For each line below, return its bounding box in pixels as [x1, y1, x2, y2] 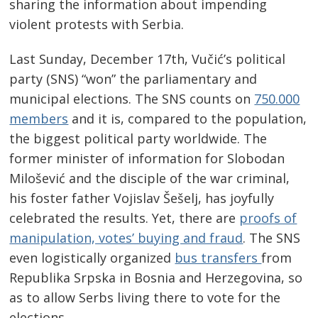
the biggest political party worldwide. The [9, 130, 268, 148]
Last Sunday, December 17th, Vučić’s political [9, 50, 286, 68]
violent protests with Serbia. [9, 15, 185, 33]
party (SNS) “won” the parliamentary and [9, 70, 258, 88]
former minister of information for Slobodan [9, 150, 285, 168]
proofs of [239, 209, 297, 227]
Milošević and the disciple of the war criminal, [9, 170, 290, 187]
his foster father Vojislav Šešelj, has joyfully [9, 190, 275, 207]
